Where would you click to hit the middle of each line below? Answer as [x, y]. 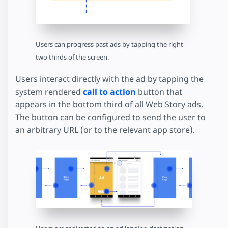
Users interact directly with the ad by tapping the [109, 79]
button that [159, 92]
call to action [109, 92]
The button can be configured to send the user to [110, 117]
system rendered [49, 92]
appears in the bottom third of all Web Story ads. [109, 105]
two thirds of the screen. [72, 57]
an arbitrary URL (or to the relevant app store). [105, 130]
